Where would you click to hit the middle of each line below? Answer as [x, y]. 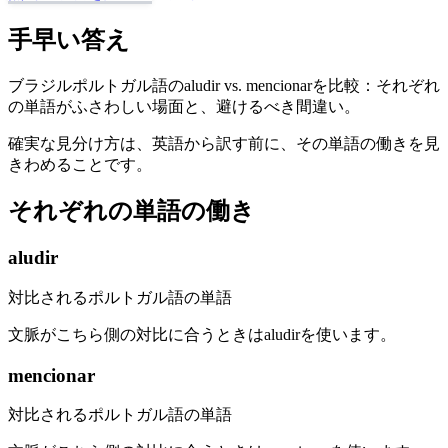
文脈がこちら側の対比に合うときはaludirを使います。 [202, 335]
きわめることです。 [80, 164]
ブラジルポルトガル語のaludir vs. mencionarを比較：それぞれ [224, 85]
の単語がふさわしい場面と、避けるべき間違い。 [184, 106]
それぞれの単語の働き [131, 211]
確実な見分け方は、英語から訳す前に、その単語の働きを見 [224, 143]
